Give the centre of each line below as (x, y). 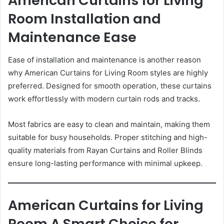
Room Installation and (84, 19)
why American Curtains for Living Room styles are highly (108, 72)
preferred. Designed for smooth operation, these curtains (110, 85)
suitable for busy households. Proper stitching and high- (108, 137)
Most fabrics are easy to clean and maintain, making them (109, 124)
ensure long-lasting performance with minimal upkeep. (105, 163)
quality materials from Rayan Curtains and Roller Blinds (105, 150)
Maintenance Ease (72, 37)
